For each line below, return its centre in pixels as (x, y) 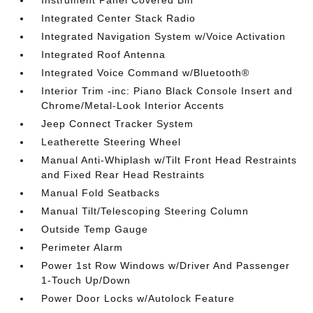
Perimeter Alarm (82, 247)
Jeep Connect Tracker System (118, 124)
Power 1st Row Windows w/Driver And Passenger (166, 265)
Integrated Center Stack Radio (119, 18)
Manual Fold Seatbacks (101, 193)
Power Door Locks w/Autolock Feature (138, 298)
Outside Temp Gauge (95, 229)
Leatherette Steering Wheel (111, 142)
